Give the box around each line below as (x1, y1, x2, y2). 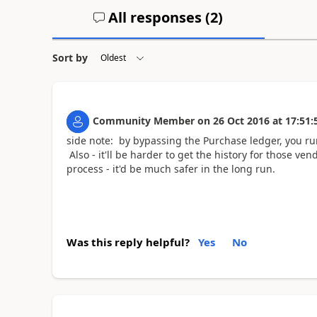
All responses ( (105, 7, 211, 27)
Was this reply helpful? (66, 235, 190, 250)
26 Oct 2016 (212, 113, 270, 127)
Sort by (52, 50, 88, 64)
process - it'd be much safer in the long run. (66, 161, 275, 175)
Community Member (92, 113, 195, 127)
